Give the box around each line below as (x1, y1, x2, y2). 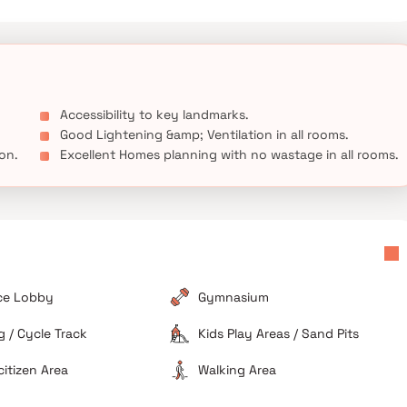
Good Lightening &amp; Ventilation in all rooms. (60, 126, 349, 143)
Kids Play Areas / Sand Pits (198, 325, 360, 342)
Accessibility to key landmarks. (60, 106, 249, 123)
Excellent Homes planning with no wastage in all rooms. (60, 146, 399, 163)
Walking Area (198, 362, 277, 378)
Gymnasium (198, 289, 270, 305)
